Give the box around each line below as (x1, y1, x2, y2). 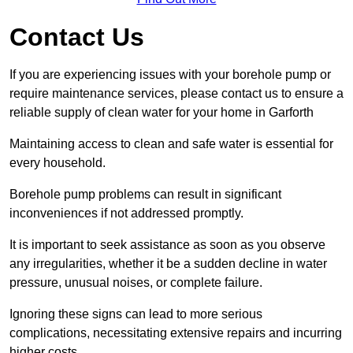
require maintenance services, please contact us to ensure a (9, 87, 344, 101)
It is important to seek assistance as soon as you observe (9, 238, 325, 252)
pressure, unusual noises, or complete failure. (9, 276, 262, 290)
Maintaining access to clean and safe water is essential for (9, 137, 333, 151)
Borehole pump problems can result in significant (9, 188, 281, 202)
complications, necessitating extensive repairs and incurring (9, 326, 342, 340)
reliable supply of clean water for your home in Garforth (9, 106, 314, 120)
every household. (9, 156, 106, 170)
